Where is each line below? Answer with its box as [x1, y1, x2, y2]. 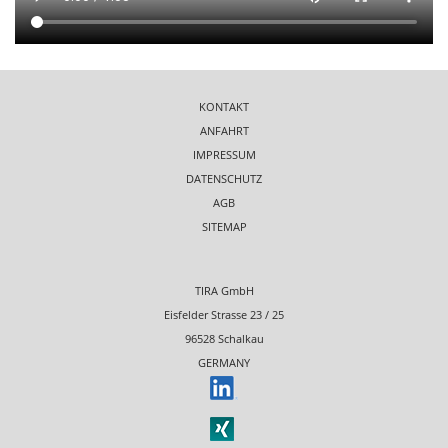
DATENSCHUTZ [186, 171, 262, 187]
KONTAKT [199, 99, 249, 115]
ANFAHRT [199, 123, 249, 139]
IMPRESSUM [192, 147, 256, 163]
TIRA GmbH [194, 283, 254, 299]
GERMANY [198, 355, 250, 371]
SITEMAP [201, 219, 247, 235]
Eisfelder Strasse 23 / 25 [164, 307, 284, 323]
